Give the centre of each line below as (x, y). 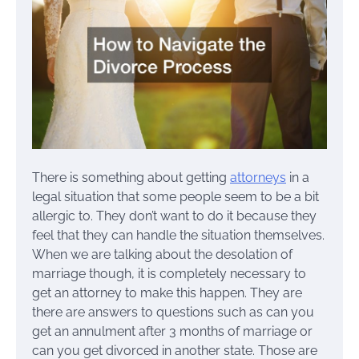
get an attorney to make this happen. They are (167, 293)
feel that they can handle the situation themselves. (178, 236)
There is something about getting (131, 178)
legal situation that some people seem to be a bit (175, 197)
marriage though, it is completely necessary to (169, 274)
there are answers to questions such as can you (173, 313)
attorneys (258, 178)
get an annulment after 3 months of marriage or (172, 332)
